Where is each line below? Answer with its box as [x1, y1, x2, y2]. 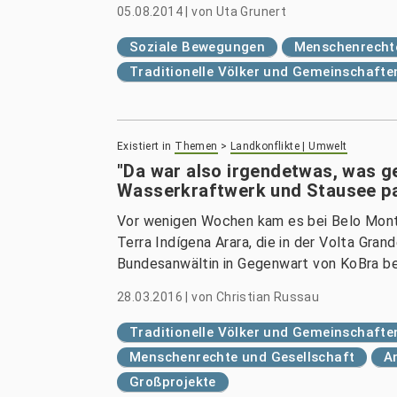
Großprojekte [129, 374, 216, 390]
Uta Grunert [215, 4, 287, 19]
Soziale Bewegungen [129, 39, 266, 55]
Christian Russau [215, 290, 320, 304]
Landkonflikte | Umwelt [230, 140, 347, 152]
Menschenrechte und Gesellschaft [129, 349, 355, 365]
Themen [175, 140, 218, 152]
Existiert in [117, 140, 172, 152]
